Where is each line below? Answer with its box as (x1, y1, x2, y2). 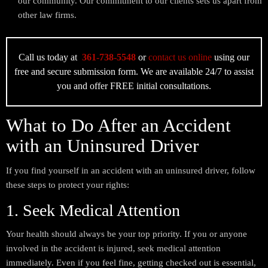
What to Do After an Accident (6, 115, 231, 136)
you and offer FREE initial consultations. (57, 81, 211, 92)
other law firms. (18, 10, 77, 20)
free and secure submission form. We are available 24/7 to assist (14, 66, 254, 77)
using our (212, 52, 249, 63)
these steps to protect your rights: (6, 180, 129, 190)
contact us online (148, 52, 212, 63)
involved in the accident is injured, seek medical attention (6, 243, 221, 254)
